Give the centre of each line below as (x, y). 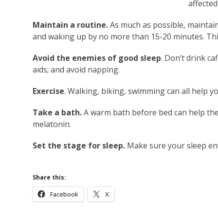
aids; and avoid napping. (76, 70)
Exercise (49, 91)
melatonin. (52, 124)
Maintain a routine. (71, 25)
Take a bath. (57, 113)
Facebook (64, 194)
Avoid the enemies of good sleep (97, 58)
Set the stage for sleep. (79, 146)
